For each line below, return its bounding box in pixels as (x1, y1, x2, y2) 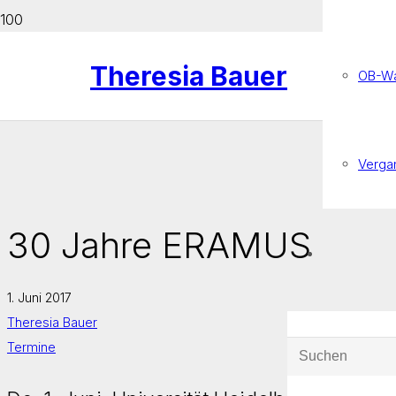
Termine (7, 339, 56, 354)
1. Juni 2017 (7, 290, 72, 305)
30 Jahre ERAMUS (7, 224, 311, 267)
